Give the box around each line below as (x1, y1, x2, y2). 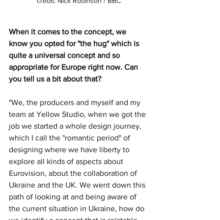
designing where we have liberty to (9, 145, 132, 154)
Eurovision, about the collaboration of (9, 169, 139, 178)
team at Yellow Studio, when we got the (9, 110, 148, 119)
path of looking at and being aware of (9, 192, 138, 201)
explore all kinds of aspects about (9, 157, 125, 166)
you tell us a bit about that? (9, 75, 101, 83)
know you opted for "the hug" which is (9, 39, 141, 48)
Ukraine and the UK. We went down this (9, 181, 147, 190)
